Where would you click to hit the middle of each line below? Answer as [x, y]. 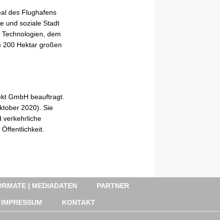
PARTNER [113, 185]
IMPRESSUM [22, 202]
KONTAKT [79, 202]
